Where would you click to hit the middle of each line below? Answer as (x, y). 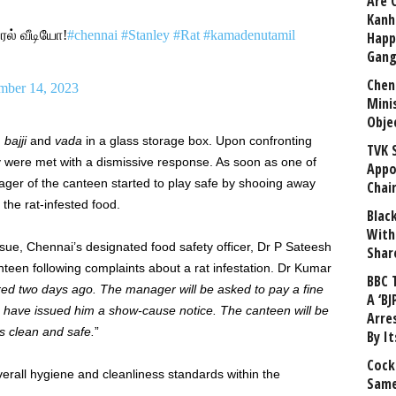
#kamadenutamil (249, 35)
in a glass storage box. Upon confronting (197, 141)
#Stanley (145, 35)
